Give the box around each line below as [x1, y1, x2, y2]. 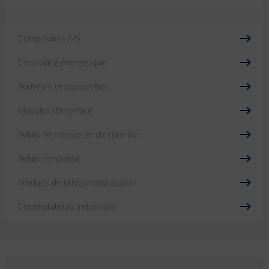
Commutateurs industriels [18, 201, 116, 212]
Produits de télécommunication [18, 177, 136, 188]
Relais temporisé [18, 153, 80, 164]
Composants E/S [18, 32, 80, 44]
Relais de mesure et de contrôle [18, 128, 139, 140]
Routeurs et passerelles [18, 80, 107, 92]
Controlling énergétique [18, 56, 106, 68]
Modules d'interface [18, 104, 92, 116]
